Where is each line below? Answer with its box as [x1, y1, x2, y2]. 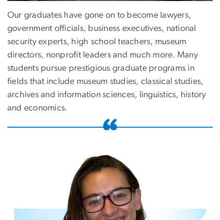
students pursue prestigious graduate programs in [7, 64, 194, 73]
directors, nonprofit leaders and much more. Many [7, 51, 198, 60]
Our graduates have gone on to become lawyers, [7, 11, 192, 20]
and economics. [7, 104, 68, 113]
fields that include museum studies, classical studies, [7, 77, 204, 86]
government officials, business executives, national [7, 24, 196, 33]
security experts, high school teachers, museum [7, 37, 187, 47]
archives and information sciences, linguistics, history [7, 90, 206, 100]
